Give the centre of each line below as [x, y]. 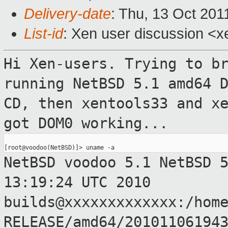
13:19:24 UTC [60, 182]
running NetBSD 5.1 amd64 [112, 84]
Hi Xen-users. [64, 64]
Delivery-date [67, 14]
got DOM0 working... [86, 123]
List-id [44, 34]
